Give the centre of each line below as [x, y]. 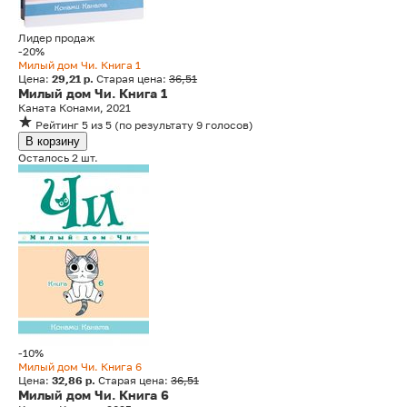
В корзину [53, 142]
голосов [227, 125]
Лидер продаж [57, 38]
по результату [156, 125]
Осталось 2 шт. [58, 158]
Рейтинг [57, 125]
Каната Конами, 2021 [74, 108]
